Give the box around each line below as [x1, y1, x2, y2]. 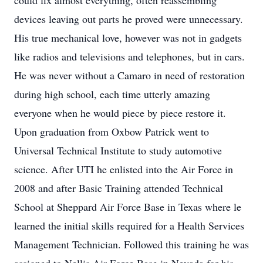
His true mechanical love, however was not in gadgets [14, 31, 242, 45]
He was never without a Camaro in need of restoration [14, 68, 245, 82]
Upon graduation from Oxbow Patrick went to [14, 124, 209, 139]
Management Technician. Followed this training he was [14, 237, 249, 251]
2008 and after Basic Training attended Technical [14, 181, 223, 195]
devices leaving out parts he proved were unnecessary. [14, 12, 243, 26]
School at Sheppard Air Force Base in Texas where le [14, 200, 241, 214]
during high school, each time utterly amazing [14, 87, 210, 101]
